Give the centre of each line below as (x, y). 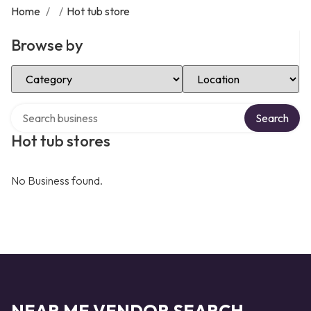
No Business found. (57, 180)
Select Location (220, 70)
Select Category (50, 70)
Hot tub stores (61, 141)
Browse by (47, 45)
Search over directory (62, 109)
